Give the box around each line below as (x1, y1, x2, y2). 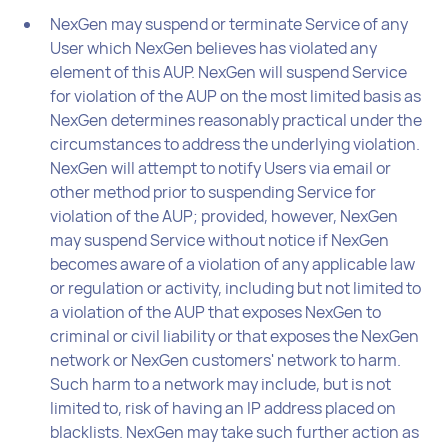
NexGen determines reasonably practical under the (50, 108, 423, 131)
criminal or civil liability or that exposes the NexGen (50, 324, 420, 347)
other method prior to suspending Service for (50, 180, 377, 203)
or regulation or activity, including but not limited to (50, 276, 422, 299)
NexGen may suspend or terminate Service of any (50, 12, 409, 35)
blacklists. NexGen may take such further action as (50, 420, 420, 443)
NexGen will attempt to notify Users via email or (50, 156, 392, 179)
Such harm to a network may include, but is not (50, 372, 392, 395)
